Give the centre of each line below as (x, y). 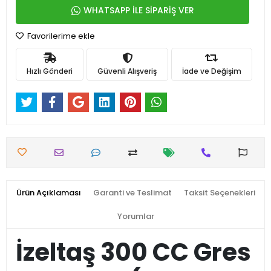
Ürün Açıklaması (48, 193)
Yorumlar (135, 217)
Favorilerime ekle (60, 36)
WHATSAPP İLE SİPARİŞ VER (139, 10)
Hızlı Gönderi (50, 71)
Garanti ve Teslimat (132, 193)
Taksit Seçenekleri (219, 193)
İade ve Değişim (211, 71)
